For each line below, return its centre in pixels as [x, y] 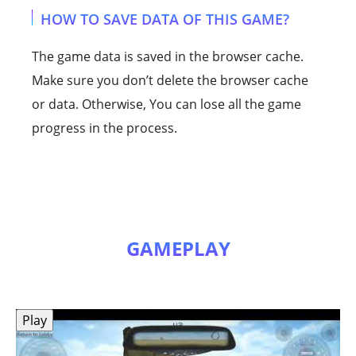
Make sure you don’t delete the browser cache [170, 80]
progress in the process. [104, 128]
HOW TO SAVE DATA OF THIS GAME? [165, 19]
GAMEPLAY [178, 248]
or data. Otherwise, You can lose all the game [166, 104]
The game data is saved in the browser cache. [168, 56]
